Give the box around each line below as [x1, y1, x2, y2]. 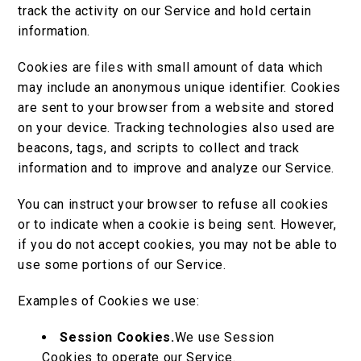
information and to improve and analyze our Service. [18, 160, 335, 176]
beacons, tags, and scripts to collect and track [18, 140, 300, 156]
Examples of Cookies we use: [18, 293, 200, 309]
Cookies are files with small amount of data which [18, 60, 323, 76]
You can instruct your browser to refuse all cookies [18, 197, 330, 213]
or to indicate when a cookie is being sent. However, [18, 217, 337, 233]
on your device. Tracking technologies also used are [18, 120, 336, 136]
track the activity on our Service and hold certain [18, 3, 312, 19]
